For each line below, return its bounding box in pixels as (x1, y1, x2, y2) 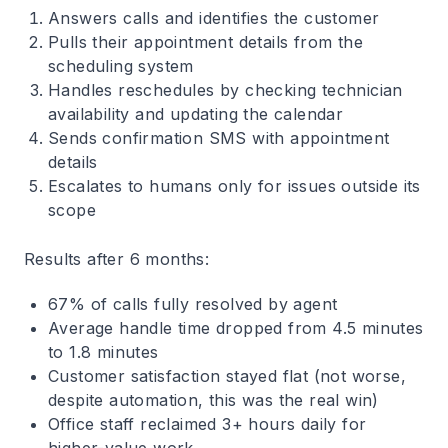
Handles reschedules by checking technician (48, 80, 403, 100)
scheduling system (48, 56, 194, 76)
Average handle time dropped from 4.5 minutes (48, 318, 424, 338)
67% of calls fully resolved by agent (48, 294, 338, 314)
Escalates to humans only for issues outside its (48, 176, 421, 196)
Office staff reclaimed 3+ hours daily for (48, 414, 367, 434)
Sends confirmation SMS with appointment (48, 128, 390, 148)
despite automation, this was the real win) (48, 390, 379, 410)
